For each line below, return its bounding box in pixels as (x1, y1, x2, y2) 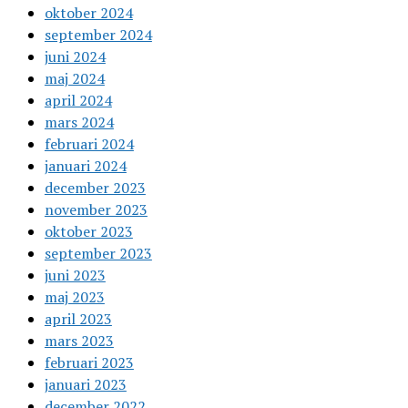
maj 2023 (44, 287, 105, 308)
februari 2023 (44, 352, 134, 373)
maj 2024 (44, 68, 105, 89)
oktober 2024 (44, 3, 133, 24)
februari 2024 (44, 134, 134, 155)
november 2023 (44, 199, 148, 220)
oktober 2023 (44, 221, 133, 242)
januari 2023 (44, 374, 127, 395)
